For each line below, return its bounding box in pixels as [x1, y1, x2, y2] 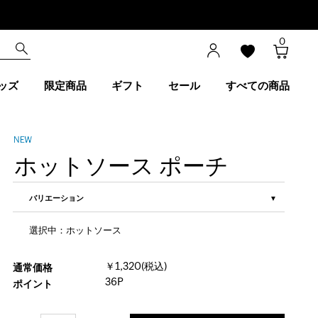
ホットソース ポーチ [14, 152, 229, 178]
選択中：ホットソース [29, 226, 122, 236]
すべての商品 [225, 81, 290, 92]
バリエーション [29, 194, 84, 202]
